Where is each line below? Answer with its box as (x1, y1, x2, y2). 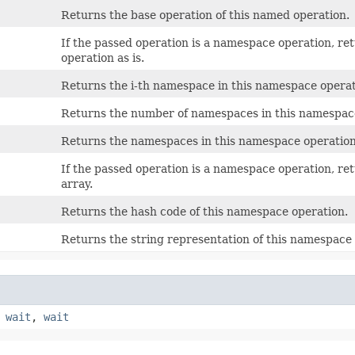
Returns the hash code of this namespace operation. (61, 204, 348, 218)
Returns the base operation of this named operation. (61, 8, 349, 21)
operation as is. (61, 51, 144, 64)
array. (61, 177, 93, 190)
